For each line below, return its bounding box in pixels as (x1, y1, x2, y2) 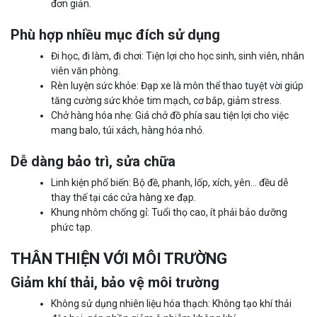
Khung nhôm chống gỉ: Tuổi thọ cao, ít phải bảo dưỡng (51, 207, 287, 219)
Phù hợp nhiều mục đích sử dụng (11, 26, 220, 44)
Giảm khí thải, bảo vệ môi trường (11, 274, 219, 292)
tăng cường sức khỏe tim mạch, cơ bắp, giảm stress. (51, 95, 282, 107)
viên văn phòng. (51, 65, 120, 77)
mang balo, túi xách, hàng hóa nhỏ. (51, 125, 204, 137)
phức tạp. (51, 221, 93, 234)
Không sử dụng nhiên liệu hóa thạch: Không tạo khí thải (51, 298, 292, 310)
